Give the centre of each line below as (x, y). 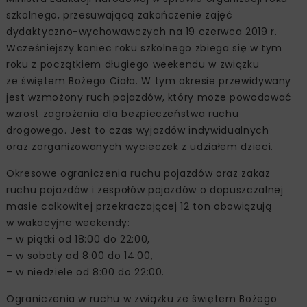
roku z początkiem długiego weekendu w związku (133, 65)
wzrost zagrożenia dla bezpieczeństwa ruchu (123, 114)
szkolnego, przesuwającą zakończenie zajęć (120, 15)
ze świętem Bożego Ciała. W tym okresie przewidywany (149, 81)
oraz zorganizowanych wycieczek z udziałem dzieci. (140, 147)
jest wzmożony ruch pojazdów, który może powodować (149, 98)
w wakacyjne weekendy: (68, 223)
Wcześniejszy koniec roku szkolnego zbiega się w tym (145, 48)
